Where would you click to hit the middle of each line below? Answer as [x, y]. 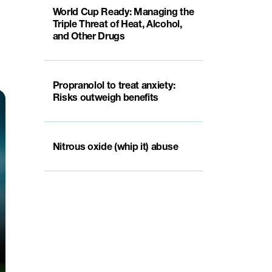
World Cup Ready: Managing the [123, 12]
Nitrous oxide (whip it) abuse [115, 146]
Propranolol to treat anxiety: [114, 85]
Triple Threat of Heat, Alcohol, [117, 24]
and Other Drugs [89, 36]
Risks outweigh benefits [106, 97]
